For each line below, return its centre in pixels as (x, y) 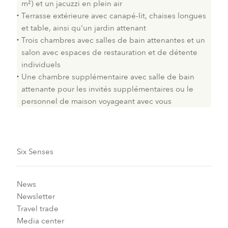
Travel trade (37, 208)
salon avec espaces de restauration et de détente (109, 53)
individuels (41, 65)
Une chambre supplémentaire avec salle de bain (108, 77)
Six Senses (35, 152)
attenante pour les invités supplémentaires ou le (107, 89)
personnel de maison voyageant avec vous (96, 102)
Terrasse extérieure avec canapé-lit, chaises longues (113, 16)
